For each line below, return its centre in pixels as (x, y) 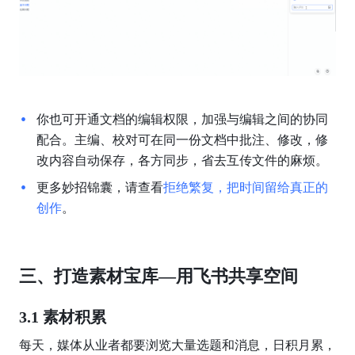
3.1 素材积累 (62, 317)
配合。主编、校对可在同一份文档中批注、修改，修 (182, 139)
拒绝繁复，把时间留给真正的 (245, 187)
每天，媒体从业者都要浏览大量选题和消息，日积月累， (177, 345)
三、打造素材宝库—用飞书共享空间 (158, 276)
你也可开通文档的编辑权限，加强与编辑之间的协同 (182, 119)
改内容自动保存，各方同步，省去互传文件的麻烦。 (182, 160)
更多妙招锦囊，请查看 (99, 187)
